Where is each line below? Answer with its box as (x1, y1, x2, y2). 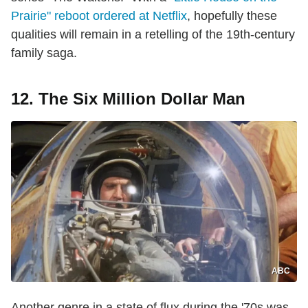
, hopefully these (187, 9, 277, 23)
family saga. (11, 46, 77, 60)
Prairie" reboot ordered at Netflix (11, 9, 187, 23)
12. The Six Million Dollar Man (11, 89, 245, 109)
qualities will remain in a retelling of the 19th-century (11, 27, 295, 42)
